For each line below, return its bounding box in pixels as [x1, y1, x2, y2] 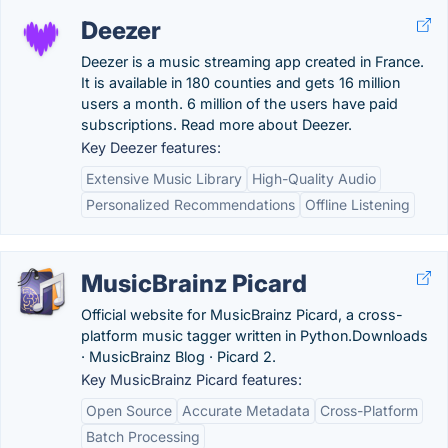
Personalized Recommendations [86, 196, 295, 213]
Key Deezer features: [81, 139, 221, 156]
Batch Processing [86, 428, 200, 445]
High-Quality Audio [252, 170, 376, 187]
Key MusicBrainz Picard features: [81, 371, 302, 388]
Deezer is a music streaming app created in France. [81, 53, 424, 70]
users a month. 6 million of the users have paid [81, 95, 398, 112]
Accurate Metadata [182, 402, 310, 419]
